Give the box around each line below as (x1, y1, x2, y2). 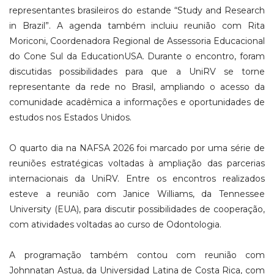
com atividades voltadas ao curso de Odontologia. (9, 219, 221, 231)
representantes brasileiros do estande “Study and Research (9, 5, 265, 17)
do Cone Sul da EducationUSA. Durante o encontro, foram (9, 51, 265, 62)
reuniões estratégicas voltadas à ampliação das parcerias (9, 158, 265, 169)
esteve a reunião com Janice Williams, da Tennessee (9, 188, 265, 200)
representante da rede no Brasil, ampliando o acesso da (9, 81, 265, 93)
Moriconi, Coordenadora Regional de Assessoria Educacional (9, 35, 265, 47)
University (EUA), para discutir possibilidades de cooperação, (9, 204, 265, 215)
